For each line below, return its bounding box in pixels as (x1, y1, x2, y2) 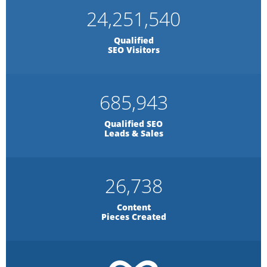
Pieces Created (101, 211, 166, 222)
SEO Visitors (107, 44, 160, 55)
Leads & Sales (104, 128, 163, 139)
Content (116, 201, 151, 213)
